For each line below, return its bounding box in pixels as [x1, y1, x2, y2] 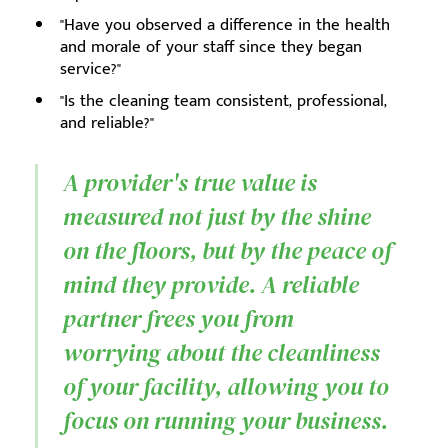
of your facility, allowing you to [63, 369, 389, 403]
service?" [60, 54, 121, 83]
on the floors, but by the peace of [63, 233, 392, 267]
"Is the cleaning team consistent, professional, [60, 86, 387, 115]
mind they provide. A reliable [63, 267, 359, 301]
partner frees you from [63, 301, 294, 335]
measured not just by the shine [63, 199, 371, 233]
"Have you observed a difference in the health [60, 10, 390, 39]
